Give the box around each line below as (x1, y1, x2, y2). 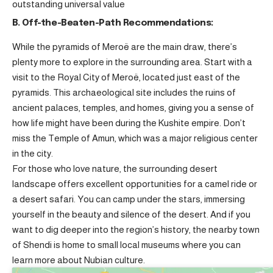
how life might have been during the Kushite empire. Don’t (12, 118, 246, 129)
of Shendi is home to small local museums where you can (12, 239, 241, 250)
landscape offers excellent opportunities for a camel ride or (12, 179, 257, 190)
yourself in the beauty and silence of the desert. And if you (12, 209, 250, 220)
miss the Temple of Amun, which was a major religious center (12, 133, 258, 144)
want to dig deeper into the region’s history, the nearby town (12, 224, 260, 235)
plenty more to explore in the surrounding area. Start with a (12, 57, 252, 68)
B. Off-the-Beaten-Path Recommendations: (12, 18, 213, 28)
